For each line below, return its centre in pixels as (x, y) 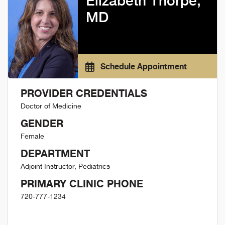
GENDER (42, 124)
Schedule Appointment (142, 67)
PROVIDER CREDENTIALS (84, 93)
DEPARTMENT (55, 154)
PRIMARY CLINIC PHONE (82, 184)
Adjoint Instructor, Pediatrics (65, 166)
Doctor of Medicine (51, 106)
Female (32, 136)
